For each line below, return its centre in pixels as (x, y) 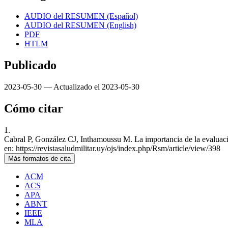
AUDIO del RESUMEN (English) (80, 25)
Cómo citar (34, 108)
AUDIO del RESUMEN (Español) (81, 16)
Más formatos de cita (39, 158)
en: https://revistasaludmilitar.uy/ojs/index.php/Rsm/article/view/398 (112, 148)
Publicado (30, 65)
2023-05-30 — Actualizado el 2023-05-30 (72, 87)
